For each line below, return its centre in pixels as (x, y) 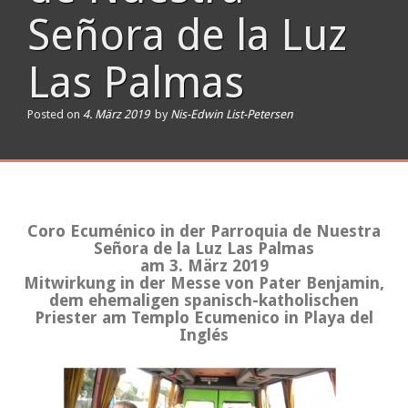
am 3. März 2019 (204, 265)
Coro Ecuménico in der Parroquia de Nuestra (204, 231)
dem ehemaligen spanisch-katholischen (204, 300)
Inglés (204, 335)
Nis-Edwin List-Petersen (232, 114)
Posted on (55, 114)
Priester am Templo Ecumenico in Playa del (204, 317)
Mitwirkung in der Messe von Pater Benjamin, (204, 283)
